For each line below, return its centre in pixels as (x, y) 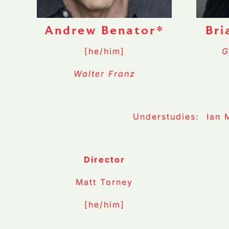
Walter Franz (104, 74)
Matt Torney (104, 182)
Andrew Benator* (104, 30)
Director (104, 160)
